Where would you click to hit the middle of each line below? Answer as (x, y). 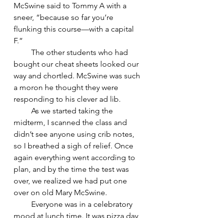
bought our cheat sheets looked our (77, 64)
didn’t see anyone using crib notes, (75, 134)
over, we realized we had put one (71, 181)
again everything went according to (75, 157)
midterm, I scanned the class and (71, 122)
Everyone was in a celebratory (74, 204)
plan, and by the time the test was (72, 169)
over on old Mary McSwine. (60, 192)
